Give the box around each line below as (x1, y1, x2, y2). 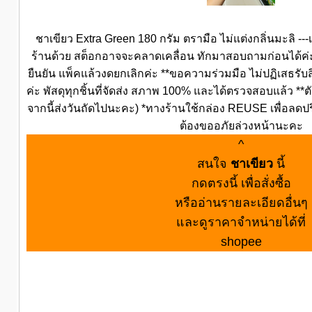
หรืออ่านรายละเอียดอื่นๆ (174, 195, 308, 210)
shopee (220, 234, 262, 249)
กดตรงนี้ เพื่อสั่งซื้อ (191, 175, 291, 190)
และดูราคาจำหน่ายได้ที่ (176, 214, 306, 229)
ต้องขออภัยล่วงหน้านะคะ (179, 119, 303, 132)
